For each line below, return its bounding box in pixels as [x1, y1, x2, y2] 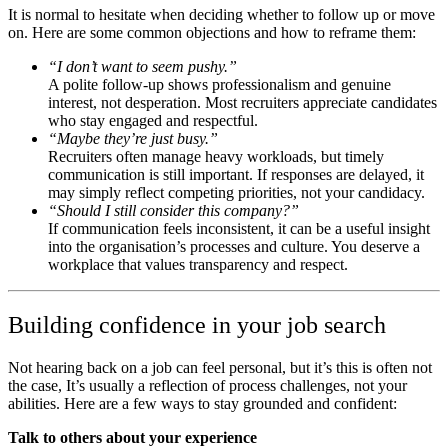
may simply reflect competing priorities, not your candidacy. [48, 184, 425, 202]
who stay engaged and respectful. [48, 112, 258, 130]
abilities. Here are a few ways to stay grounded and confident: [8, 394, 397, 412]
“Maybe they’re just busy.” [48, 130, 218, 148]
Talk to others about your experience [8, 428, 257, 446]
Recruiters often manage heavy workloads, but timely [48, 148, 384, 166]
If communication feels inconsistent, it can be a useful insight [48, 220, 430, 238]
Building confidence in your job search [8, 312, 392, 339]
